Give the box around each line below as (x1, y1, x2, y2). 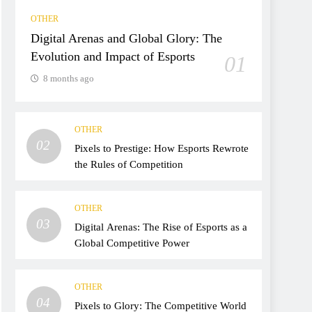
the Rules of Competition (75, 158, 183, 171)
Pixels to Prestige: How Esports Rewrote (75, 142, 249, 155)
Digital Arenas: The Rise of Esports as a (75, 221, 247, 233)
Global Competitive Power (75, 237, 189, 249)
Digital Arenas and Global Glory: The (31, 31, 222, 46)
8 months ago (43, 73, 94, 84)
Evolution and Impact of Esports (31, 49, 195, 64)
